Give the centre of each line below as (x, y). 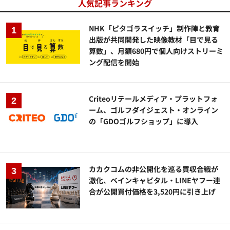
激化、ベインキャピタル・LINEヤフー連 (155, 180)
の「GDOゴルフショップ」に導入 (144, 121)
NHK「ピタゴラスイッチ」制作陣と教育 (155, 28)
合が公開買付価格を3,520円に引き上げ (152, 191)
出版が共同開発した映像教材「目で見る (154, 39)
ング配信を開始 (114, 62)
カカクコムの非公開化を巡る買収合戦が (154, 169)
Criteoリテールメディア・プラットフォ (154, 98)
